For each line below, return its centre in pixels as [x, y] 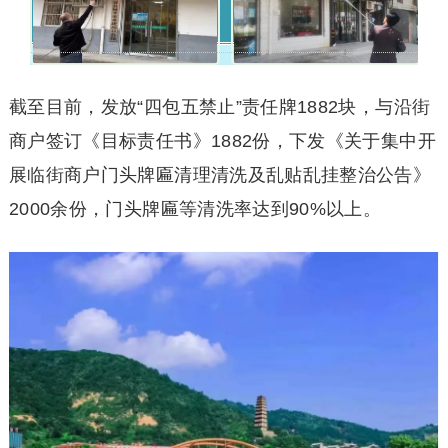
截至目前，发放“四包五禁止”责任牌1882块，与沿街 [219, 107]
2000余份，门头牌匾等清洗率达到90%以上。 [195, 209]
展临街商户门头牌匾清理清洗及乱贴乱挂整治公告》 [220, 175]
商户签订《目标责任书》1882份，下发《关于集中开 [222, 141]
